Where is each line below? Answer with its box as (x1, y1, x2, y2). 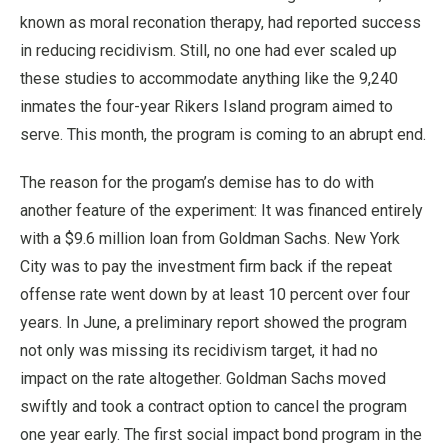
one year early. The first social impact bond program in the (20, 424, 422, 444)
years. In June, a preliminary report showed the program (20, 312, 407, 332)
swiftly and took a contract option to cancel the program (20, 396, 407, 416)
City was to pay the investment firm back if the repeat (20, 256, 392, 276)
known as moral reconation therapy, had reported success (20, 12, 421, 32)
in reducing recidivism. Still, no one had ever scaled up (20, 40, 397, 60)
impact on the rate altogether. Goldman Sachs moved (20, 368, 386, 388)
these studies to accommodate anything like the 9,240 (20, 68, 398, 88)
